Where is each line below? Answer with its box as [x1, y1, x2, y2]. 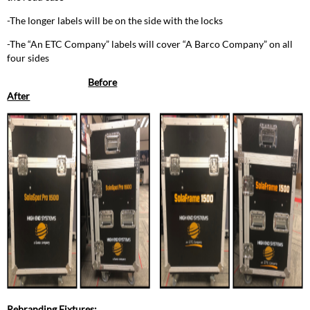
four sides [7, 52, 50, 64]
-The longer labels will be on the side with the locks [7, 15, 224, 27]
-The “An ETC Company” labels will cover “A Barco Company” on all [7, 38, 293, 51]
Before [88, 75, 118, 88]
